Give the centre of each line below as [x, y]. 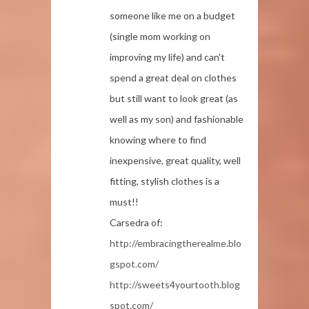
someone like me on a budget [172, 15]
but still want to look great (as [174, 98]
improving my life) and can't [167, 57]
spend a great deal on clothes [173, 77]
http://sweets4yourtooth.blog [175, 284]
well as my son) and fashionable [177, 119]
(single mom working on [160, 36]
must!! [124, 201]
